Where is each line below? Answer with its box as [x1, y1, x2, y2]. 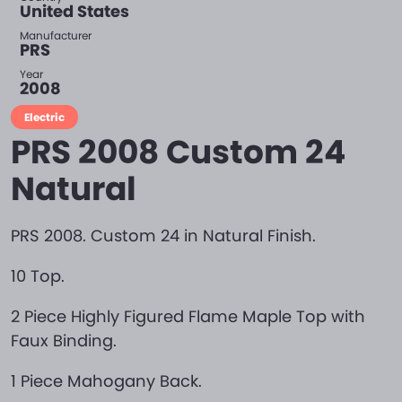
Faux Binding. [11, 329, 117, 352]
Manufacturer [20, 28, 92, 43]
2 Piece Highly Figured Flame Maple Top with [11, 305, 365, 328]
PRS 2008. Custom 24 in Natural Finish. [11, 224, 316, 247]
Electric [24, 109, 65, 125]
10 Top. [11, 265, 65, 287]
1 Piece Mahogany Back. [11, 370, 202, 392]
